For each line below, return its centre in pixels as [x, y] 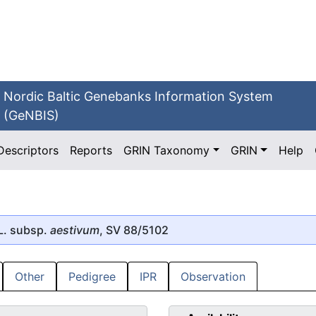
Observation [213, 277]
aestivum [75, 230]
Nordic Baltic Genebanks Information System [139, 96]
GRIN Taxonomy [167, 150]
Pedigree [92, 277]
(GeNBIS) [32, 115]
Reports [91, 150]
